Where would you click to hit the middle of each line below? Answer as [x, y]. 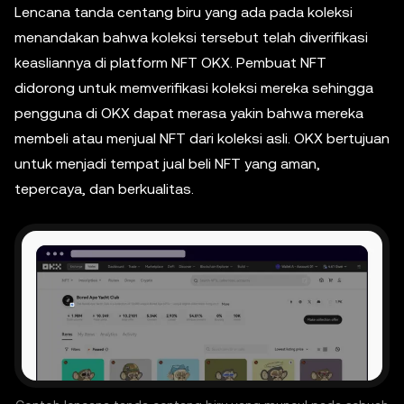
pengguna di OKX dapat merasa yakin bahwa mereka [189, 113]
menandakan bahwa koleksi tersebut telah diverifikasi [191, 37]
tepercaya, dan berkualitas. [104, 189]
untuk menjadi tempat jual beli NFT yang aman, [167, 164]
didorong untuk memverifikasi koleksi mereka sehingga [194, 88]
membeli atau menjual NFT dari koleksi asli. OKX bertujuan [202, 138]
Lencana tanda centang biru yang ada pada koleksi [184, 12]
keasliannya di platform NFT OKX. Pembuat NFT [170, 63]
